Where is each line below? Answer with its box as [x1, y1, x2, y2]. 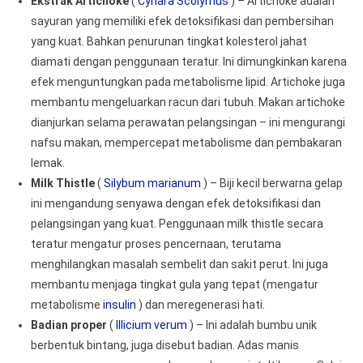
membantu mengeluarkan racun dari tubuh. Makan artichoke [30, 96, 345, 109]
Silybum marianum [103, 177, 201, 190]
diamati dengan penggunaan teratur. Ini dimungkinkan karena [30, 55, 347, 68]
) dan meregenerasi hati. [135, 298, 265, 311]
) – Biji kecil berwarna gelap [200, 177, 343, 190]
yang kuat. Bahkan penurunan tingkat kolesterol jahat [30, 35, 307, 48]
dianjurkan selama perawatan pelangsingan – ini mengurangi [30, 116, 345, 129]
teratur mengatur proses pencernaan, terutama [30, 237, 281, 250]
